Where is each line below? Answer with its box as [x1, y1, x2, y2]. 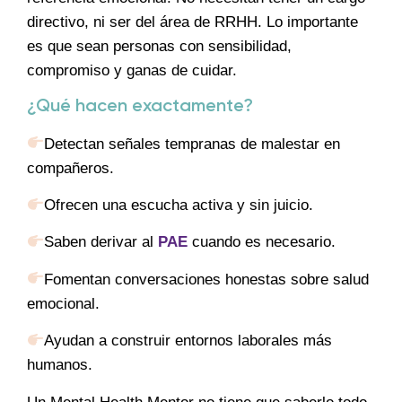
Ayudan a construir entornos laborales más [44, 332, 333, 350]
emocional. [27, 294, 100, 312]
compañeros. [27, 159, 114, 177]
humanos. [27, 356, 92, 374]
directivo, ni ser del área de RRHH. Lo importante [27, 13, 358, 31]
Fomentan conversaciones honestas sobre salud [44, 270, 370, 288]
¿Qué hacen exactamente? [27, 97, 253, 116]
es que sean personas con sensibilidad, [27, 38, 292, 56]
